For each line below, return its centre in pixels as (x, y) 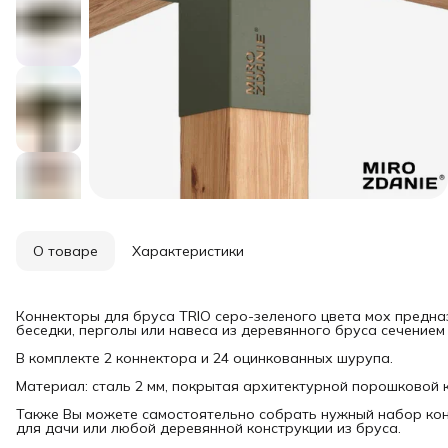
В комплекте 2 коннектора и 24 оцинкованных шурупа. (204, 357)
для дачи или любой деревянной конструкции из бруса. (208, 427)
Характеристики (188, 250)
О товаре (65, 250)
